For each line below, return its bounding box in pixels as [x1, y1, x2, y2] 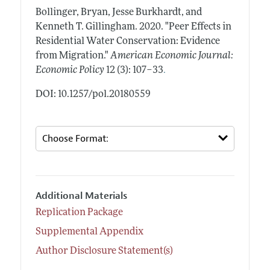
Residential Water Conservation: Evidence [35, 36, 220, 46]
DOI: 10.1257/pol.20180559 [35, 89, 151, 99]
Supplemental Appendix [35, 227, 143, 237]
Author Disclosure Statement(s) [35, 246, 173, 257]
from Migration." [35, 51, 108, 61]
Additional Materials [35, 190, 127, 202]
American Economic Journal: [110, 51, 233, 61]
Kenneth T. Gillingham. [35, 22, 139, 32]
